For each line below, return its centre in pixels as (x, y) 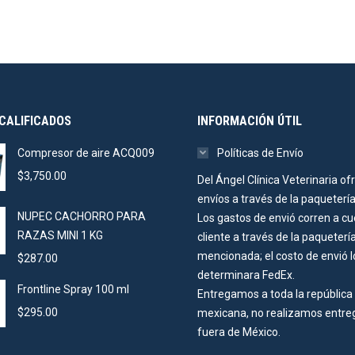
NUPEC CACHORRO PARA (81, 216)
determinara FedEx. (246, 275)
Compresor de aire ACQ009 (86, 153)
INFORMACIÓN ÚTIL (250, 121)
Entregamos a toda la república (275, 294)
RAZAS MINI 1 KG (60, 235)
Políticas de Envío (260, 153)
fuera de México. (239, 332)
